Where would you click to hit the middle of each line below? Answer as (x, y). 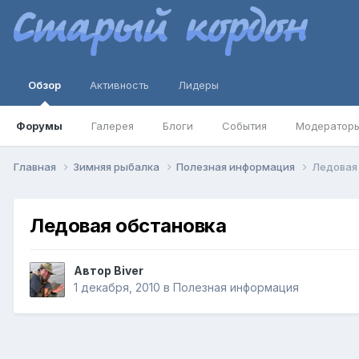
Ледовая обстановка (128, 225)
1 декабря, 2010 (117, 288)
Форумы (39, 126)
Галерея (113, 126)
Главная (36, 166)
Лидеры (198, 85)
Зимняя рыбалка (117, 166)
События (244, 126)
